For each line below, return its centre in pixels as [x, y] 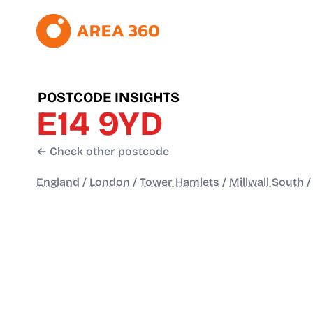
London [110, 182]
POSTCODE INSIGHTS [109, 97]
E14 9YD [100, 124]
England [58, 182]
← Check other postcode [103, 152]
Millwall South [267, 182]
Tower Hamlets [180, 182]
